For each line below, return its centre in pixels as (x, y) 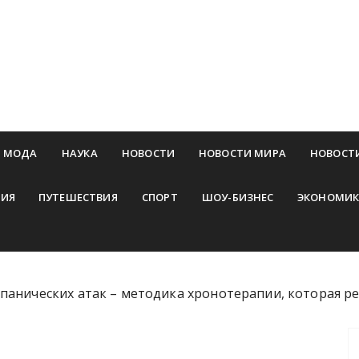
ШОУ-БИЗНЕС (238, 197)
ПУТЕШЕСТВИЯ (78, 197)
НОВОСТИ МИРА (242, 153)
